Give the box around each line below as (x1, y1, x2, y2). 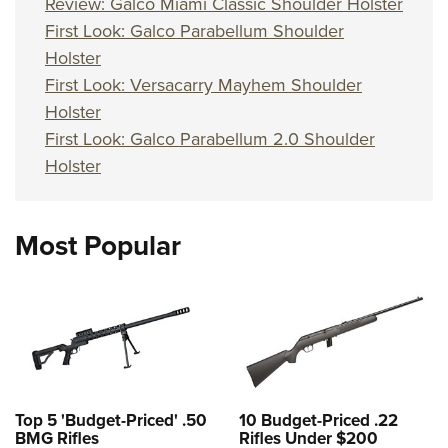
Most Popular (15, 225, 181, 267)
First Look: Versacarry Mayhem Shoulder (45, 72, 362, 99)
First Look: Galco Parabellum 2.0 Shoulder (45, 126, 375, 153)
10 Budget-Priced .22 (239, 407, 398, 433)
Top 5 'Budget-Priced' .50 (15, 407, 207, 433)
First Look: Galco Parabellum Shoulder (45, 18, 344, 45)
